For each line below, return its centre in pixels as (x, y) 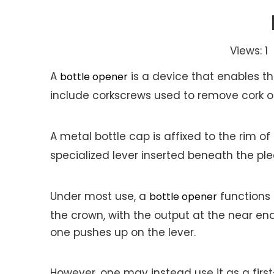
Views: (247, 51)
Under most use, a (100, 196)
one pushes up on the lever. (123, 232)
